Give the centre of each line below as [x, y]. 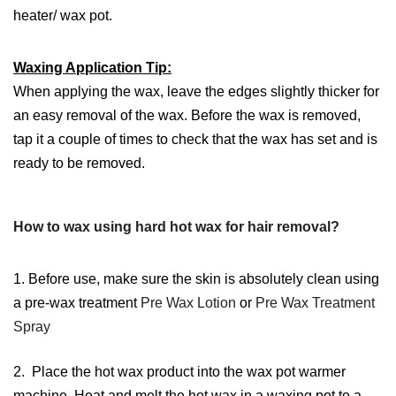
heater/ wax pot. [63, 15]
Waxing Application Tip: [92, 67]
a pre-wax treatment [77, 302]
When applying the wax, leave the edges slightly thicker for [196, 91]
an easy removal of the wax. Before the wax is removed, [187, 115]
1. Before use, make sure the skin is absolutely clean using [196, 278]
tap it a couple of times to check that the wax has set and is [195, 139]
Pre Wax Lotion [188, 302]
